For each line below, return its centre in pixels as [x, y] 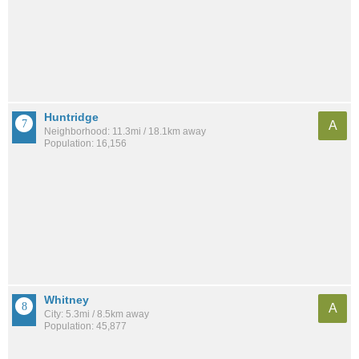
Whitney [67, 299]
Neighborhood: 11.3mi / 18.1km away [125, 132]
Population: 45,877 [85, 326]
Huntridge [71, 117]
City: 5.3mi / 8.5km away [97, 314]
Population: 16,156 [85, 144]
